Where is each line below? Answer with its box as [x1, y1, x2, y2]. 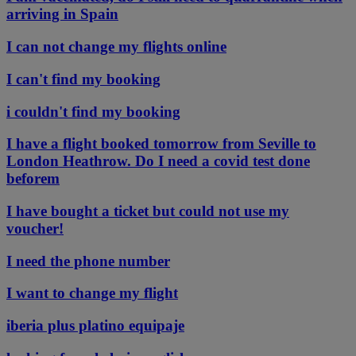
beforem [6, 170, 60, 188]
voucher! [6, 219, 64, 237]
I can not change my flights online [6, 38, 226, 56]
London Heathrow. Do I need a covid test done [6, 153, 310, 170]
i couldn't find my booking [6, 103, 180, 120]
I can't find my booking [6, 70, 161, 87]
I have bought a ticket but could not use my [6, 202, 289, 219]
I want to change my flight [6, 284, 178, 302]
